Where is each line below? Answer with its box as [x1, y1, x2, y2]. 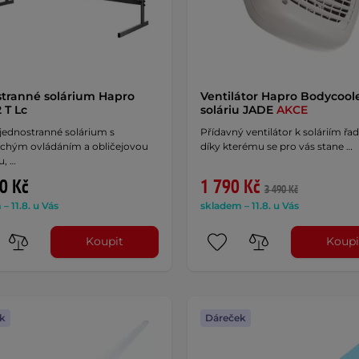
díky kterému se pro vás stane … [200, 139, 353, 152]
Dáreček [204, 311, 246, 324]
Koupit [86, 234, 124, 249]
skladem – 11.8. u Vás [200, 199, 299, 212]
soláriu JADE [200, 102, 276, 117]
